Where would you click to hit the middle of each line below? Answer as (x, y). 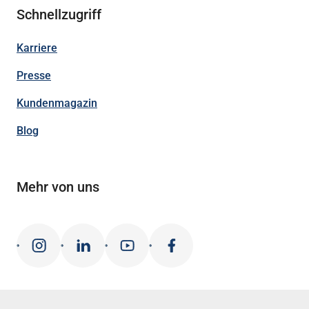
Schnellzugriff (59, 14)
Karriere (37, 48)
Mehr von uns (58, 187)
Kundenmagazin (57, 103)
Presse (34, 76)
